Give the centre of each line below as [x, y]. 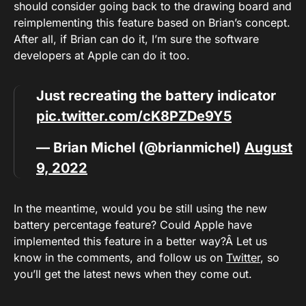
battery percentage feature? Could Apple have [133, 224]
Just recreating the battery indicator [156, 95]
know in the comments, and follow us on [120, 257]
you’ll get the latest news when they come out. [133, 274]
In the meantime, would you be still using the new [140, 208]
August [268, 147]
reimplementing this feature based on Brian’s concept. [152, 22]
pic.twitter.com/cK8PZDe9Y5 [134, 116]
